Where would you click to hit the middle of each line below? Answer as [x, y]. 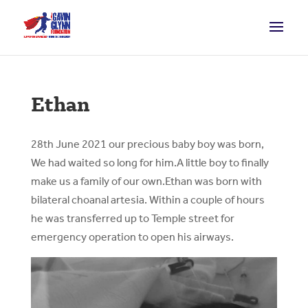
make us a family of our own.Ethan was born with [146, 181]
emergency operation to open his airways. [132, 237]
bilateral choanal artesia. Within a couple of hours [147, 200]
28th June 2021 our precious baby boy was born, [147, 144]
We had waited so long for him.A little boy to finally [150, 163]
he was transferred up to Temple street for [132, 218]
